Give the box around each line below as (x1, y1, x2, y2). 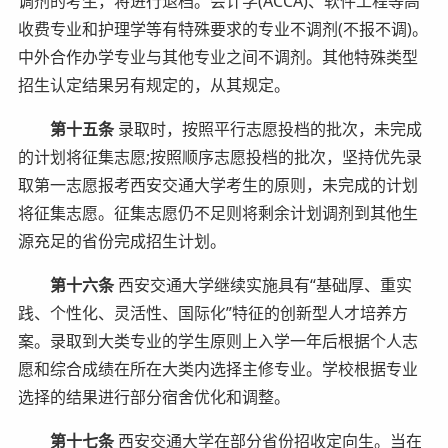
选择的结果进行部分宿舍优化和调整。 (17, 385, 290, 408)
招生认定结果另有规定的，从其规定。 (17, 73, 290, 96)
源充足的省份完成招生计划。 (17, 229, 226, 252)
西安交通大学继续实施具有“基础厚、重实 (113, 273, 412, 296)
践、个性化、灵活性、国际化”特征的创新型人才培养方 (17, 301, 408, 324)
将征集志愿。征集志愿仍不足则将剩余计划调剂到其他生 (17, 201, 418, 224)
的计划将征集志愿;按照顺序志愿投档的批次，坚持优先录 (17, 145, 422, 168)
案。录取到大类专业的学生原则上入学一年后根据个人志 (17, 329, 418, 352)
